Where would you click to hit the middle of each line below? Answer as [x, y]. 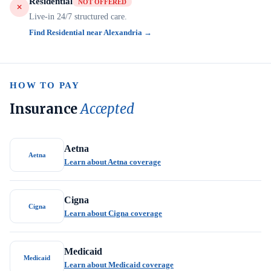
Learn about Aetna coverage [113, 162]
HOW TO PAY [45, 85]
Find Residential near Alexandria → [90, 32]
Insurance [45, 109]
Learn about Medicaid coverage [119, 264]
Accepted [107, 109]
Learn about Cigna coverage [113, 213]
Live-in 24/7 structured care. [78, 17]
